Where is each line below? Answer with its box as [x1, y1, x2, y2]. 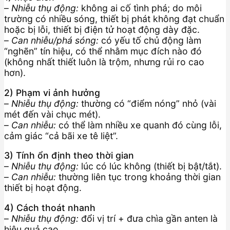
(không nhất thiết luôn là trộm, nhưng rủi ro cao [4, 56, 204, 68]
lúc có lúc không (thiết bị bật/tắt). [79, 161, 222, 172]
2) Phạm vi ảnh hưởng [4, 87, 100, 98]
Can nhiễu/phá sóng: [11, 35, 99, 46]
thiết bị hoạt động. [4, 182, 82, 194]
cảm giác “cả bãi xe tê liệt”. [4, 130, 118, 141]
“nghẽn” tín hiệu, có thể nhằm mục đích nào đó [4, 46, 202, 57]
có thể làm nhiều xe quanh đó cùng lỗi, [56, 119, 222, 130]
